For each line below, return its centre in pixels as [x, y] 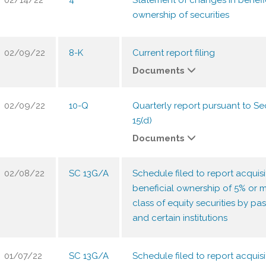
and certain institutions [180, 218]
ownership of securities [181, 15]
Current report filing [174, 53]
